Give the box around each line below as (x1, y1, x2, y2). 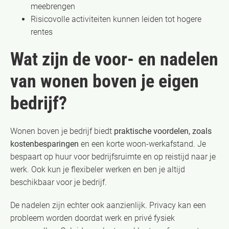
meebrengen (31, 1, 75, 11)
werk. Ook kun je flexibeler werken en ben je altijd (10, 164, 185, 174)
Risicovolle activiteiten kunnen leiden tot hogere (31, 14, 201, 24)
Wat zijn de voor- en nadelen (10, 48, 218, 70)
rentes (31, 27, 53, 37)
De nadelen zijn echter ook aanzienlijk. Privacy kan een (10, 200, 206, 210)
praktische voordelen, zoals (114, 126, 212, 136)
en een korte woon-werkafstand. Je (79, 139, 206, 149)
